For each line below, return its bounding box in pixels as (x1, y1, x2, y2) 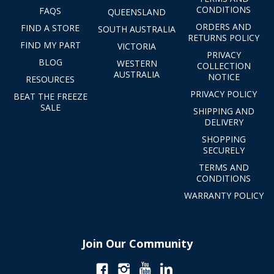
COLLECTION (196, 59, 251, 72)
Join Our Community (81, 235, 193, 251)
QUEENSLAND (108, 6, 166, 18)
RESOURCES (26, 73, 75, 85)
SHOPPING (201, 133, 246, 145)
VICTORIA (117, 40, 157, 52)
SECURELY (202, 144, 245, 156)
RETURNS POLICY (188, 31, 260, 43)
